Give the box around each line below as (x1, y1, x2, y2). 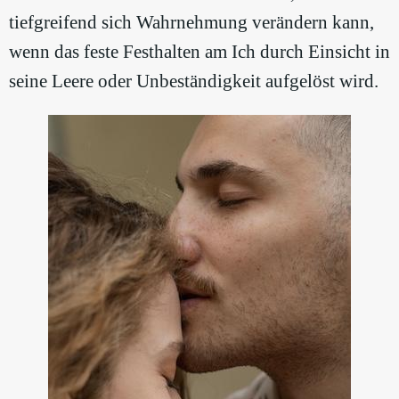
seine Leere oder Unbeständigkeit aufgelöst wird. (9, 69, 379, 92)
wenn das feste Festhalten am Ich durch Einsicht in (9, 40, 390, 62)
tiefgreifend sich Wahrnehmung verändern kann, (9, 11, 374, 33)
